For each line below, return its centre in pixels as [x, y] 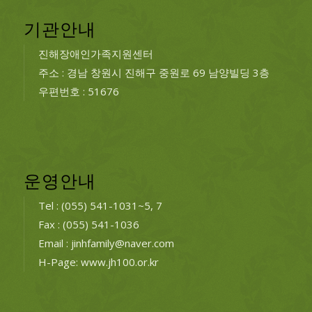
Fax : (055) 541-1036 [88, 224]
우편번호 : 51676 [78, 92]
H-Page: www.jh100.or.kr [98, 262]
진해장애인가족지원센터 [95, 54]
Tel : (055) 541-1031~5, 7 [100, 205]
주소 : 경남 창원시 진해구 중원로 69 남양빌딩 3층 [154, 73]
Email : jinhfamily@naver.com [106, 243]
